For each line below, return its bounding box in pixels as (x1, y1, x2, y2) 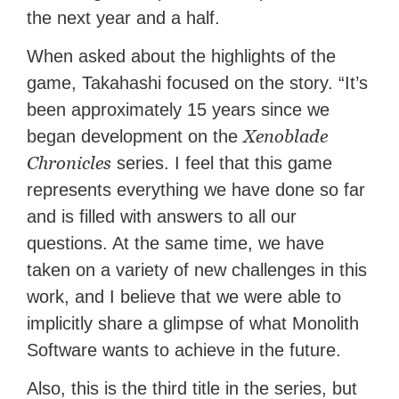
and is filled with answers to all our (27, 207, 297, 227)
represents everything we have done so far (27, 180, 366, 200)
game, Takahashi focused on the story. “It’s (27, 73, 369, 94)
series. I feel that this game (111, 153, 333, 174)
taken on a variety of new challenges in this (27, 260, 368, 281)
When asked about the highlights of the (27, 46, 337, 67)
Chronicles (27, 152, 112, 175)
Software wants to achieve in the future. (27, 340, 342, 361)
